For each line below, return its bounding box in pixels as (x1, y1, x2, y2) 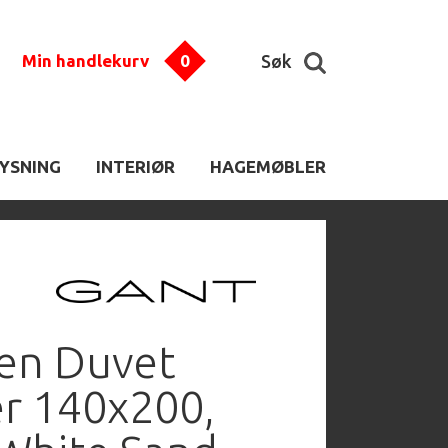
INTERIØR (96, 157, 175, 176)
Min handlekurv (22, 51, 149, 70)
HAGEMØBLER (210, 157, 326, 176)
